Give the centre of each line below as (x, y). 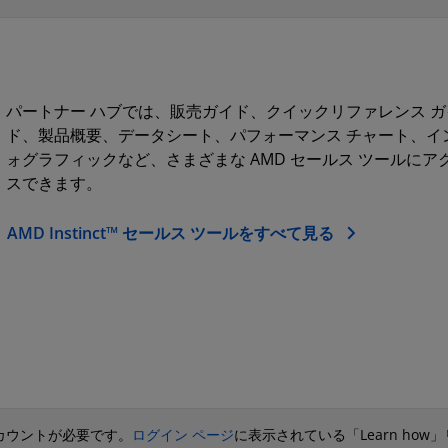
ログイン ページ (183, 434)
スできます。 (53, 183)
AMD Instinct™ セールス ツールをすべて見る (170, 233)
